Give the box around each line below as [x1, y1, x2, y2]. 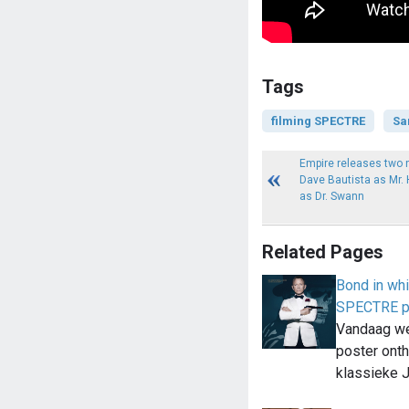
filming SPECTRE [270, 114, 365, 129]
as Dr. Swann [299, 190, 365, 204]
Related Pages [261, 241, 383, 264]
